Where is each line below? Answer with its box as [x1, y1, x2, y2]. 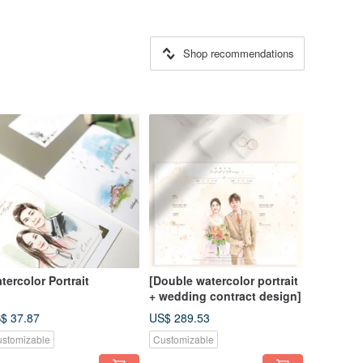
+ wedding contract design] [149, 288, 301, 304]
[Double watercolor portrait [149, 272, 298, 288]
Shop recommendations [183, 45, 294, 61]
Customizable [153, 332, 214, 346]
